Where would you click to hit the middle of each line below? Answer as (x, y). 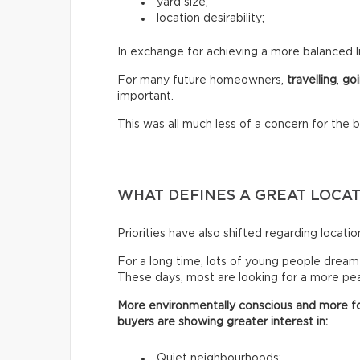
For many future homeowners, (202, 80)
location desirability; (211, 18)
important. (145, 96)
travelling (312, 80)
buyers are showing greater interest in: (223, 322)
